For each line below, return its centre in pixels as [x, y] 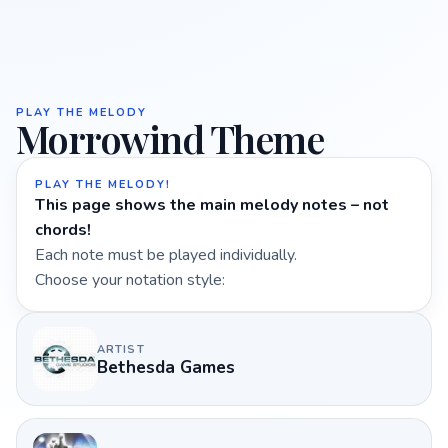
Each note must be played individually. [166, 255]
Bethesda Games [166, 367]
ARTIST [121, 349]
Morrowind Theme [170, 138]
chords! [63, 230]
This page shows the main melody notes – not [212, 205]
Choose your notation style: [130, 280]
